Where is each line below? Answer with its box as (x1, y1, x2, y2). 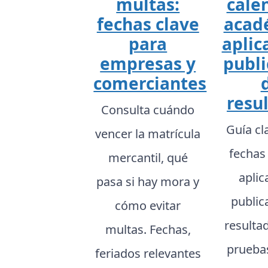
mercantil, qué (108, 149, 188, 166)
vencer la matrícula (95, 125, 201, 142)
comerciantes (93, 71, 207, 95)
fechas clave (96, 12, 199, 35)
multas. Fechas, (105, 221, 191, 237)
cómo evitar (115, 197, 181, 214)
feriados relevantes (95, 245, 201, 261)
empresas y (100, 51, 196, 75)
